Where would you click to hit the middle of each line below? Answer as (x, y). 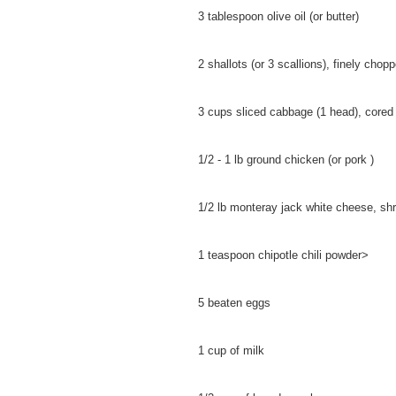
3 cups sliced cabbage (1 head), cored (296, 111)
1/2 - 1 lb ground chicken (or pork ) (286, 159)
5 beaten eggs (234, 302)
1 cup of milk (231, 350)
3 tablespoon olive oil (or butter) (278, 16)
